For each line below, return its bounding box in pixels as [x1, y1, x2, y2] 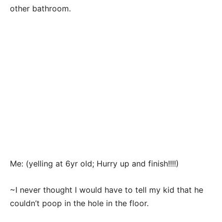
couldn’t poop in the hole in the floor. [10, 198, 149, 208]
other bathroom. [10, 3, 71, 13]
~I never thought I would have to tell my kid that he [10, 185, 203, 195]
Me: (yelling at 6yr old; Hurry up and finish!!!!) [10, 159, 179, 168]
